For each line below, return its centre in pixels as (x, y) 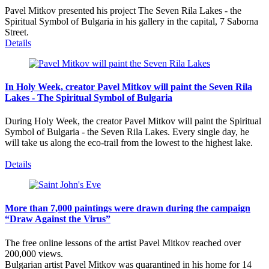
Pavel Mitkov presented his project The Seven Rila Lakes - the (123, 10)
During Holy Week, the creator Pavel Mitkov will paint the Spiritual (133, 121)
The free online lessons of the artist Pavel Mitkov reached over (123, 243)
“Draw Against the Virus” (58, 219)
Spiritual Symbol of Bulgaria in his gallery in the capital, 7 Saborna (131, 21)
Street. (17, 32)
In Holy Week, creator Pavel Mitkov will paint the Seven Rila (128, 86)
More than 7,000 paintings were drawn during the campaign (128, 208)
